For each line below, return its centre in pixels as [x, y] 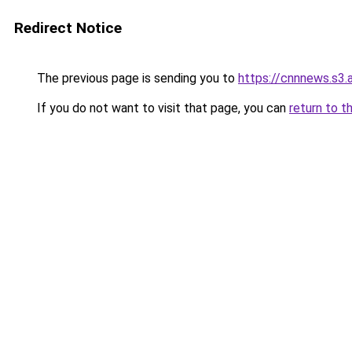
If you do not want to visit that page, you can [161, 108]
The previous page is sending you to [136, 78]
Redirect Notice [68, 28]
